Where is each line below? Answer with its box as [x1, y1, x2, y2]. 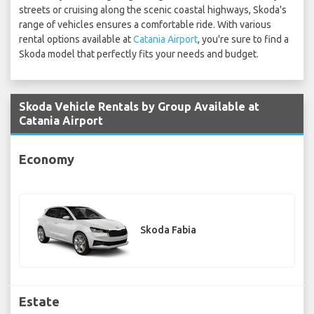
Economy [19, 151, 74, 166]
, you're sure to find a [198, 34, 289, 46]
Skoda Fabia [140, 224, 196, 236]
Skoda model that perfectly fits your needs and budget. [19, 48, 259, 60]
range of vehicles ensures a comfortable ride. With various [19, 19, 271, 31]
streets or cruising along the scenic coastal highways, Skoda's [19, 4, 287, 16]
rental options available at [19, 34, 133, 46]
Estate [19, 294, 60, 308]
